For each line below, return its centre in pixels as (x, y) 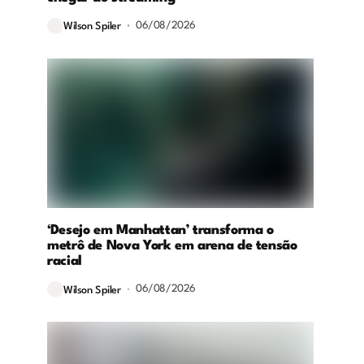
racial (65, 262)
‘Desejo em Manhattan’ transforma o (160, 231)
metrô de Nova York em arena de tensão (172, 246)
